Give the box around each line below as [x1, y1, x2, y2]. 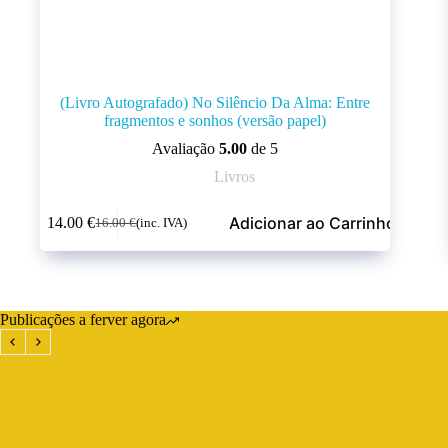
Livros [214, 167, 256, 185]
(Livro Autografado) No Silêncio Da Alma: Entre [59, 93, 370, 111]
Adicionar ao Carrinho [228, 213, 396, 234]
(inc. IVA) [136, 215, 188, 230]
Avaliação [151, 139, 219, 157]
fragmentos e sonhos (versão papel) [103, 111, 326, 129]
